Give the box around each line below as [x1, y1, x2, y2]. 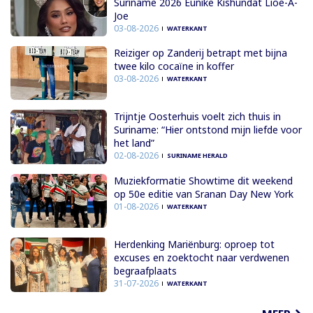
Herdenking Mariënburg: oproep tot [113, 238, 275, 252]
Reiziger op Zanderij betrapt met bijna [113, 46, 287, 60]
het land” [113, 136, 154, 150]
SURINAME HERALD [166, 151, 228, 161]
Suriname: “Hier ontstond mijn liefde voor [113, 123, 302, 137]
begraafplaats [113, 264, 177, 278]
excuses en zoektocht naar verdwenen [113, 251, 289, 265]
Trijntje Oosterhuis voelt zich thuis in [113, 110, 281, 124]
